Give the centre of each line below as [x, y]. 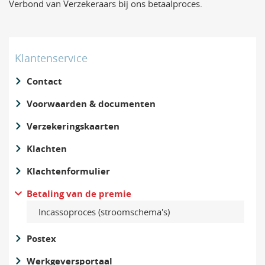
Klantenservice [51, 58]
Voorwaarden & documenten [91, 104]
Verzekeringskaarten [73, 126]
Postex [41, 239]
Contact [44, 81]
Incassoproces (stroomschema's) [104, 212]
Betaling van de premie [79, 194]
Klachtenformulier [68, 171]
